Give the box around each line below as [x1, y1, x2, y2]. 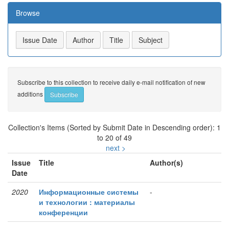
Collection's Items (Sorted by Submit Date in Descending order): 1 [8, 122, 221, 133]
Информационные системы [39, 187, 139, 197]
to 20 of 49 [97, 132, 132, 143]
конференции [39, 207, 88, 218]
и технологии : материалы [39, 197, 135, 208]
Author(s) [150, 157, 183, 168]
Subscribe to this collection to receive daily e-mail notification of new [17, 78, 205, 87]
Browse [16, 8, 40, 18]
